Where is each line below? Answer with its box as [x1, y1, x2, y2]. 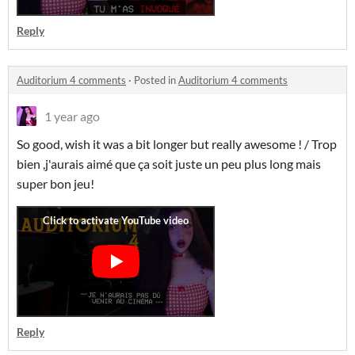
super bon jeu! [17, 176, 94, 191]
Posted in [134, 74, 178, 86]
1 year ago [44, 109, 100, 124]
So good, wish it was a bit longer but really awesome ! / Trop [17, 136, 337, 151]
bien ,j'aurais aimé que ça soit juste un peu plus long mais [17, 156, 321, 171]
